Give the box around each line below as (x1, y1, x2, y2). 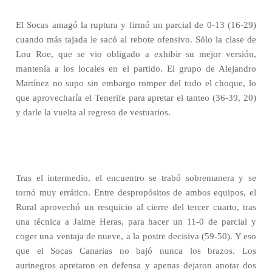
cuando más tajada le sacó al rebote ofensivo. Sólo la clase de (16, 35, 256, 44)
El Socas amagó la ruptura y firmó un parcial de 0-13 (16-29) (16, 20, 256, 30)
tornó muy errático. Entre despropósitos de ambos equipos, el (16, 188, 256, 197)
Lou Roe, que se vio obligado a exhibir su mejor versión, (16, 49, 256, 59)
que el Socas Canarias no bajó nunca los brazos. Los (16, 246, 256, 256)
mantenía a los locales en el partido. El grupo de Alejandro (16, 64, 256, 73)
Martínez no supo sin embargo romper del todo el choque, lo (16, 78, 256, 88)
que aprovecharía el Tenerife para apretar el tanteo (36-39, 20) (16, 93, 256, 103)
